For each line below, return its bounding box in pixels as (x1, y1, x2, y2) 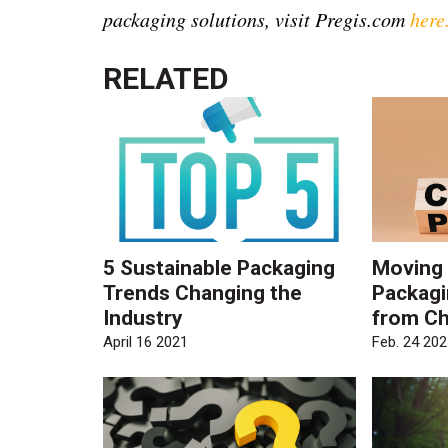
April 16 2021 (103, 333, 189, 352)
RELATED (103, 60, 230, 96)
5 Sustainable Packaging (103, 255, 336, 280)
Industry (103, 305, 184, 330)
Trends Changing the (103, 280, 303, 305)
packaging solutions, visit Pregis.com (103, 5, 411, 32)
